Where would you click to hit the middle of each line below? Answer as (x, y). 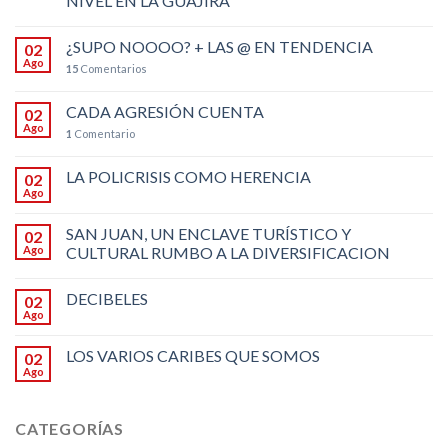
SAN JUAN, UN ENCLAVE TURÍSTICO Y (208, 233)
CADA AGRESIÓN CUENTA (165, 111)
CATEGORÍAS (69, 428)
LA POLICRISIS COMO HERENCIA (188, 176)
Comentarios (112, 68)
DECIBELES (107, 298)
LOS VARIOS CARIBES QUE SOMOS (193, 355)
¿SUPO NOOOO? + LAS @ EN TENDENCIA (219, 46)
